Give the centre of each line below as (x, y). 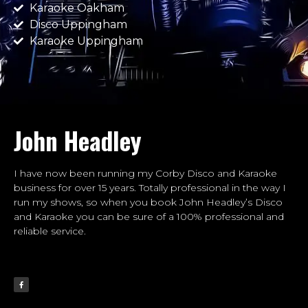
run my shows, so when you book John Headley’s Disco (148, 202)
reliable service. (50, 231)
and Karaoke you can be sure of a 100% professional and (149, 217)
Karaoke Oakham (77, 8)
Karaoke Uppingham (86, 41)
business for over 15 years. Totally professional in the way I (150, 188)
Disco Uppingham (78, 25)
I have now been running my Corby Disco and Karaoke (145, 174)
